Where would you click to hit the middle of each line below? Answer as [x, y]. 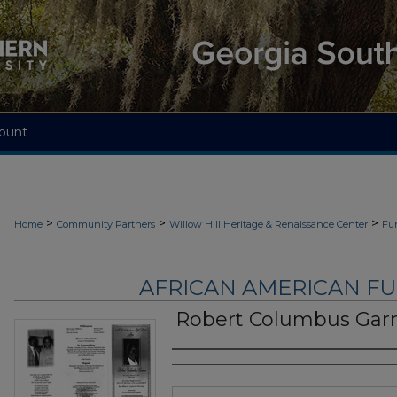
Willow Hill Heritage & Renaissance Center [269, 224]
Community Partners [106, 224]
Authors [207, 367]
